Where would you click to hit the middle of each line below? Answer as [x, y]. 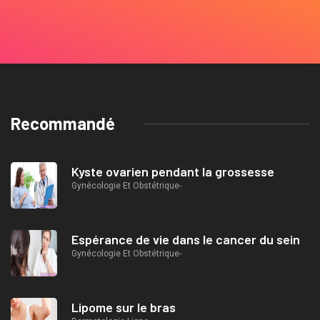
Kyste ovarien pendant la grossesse [173, 172]
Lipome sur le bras [124, 307]
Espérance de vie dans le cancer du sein [186, 240]
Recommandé [63, 124]
